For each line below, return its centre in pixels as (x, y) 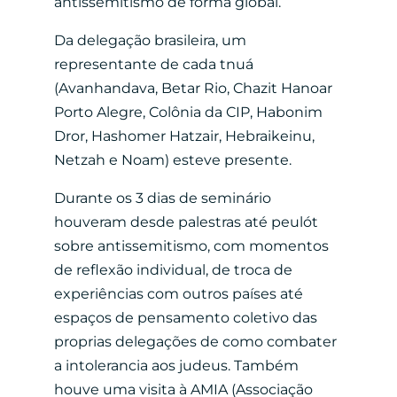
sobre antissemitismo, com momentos (191, 245)
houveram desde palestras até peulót (186, 222)
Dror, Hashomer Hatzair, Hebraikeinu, (184, 136)
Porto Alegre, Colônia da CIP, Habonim (188, 112)
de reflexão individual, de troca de (173, 269)
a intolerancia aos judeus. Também (176, 365)
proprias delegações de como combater (195, 341)
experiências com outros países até (178, 293)
